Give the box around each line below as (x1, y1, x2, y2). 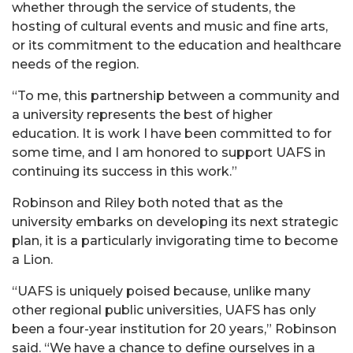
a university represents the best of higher (12, 106, 273, 122)
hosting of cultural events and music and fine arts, (12, 18, 328, 34)
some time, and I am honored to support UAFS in (12, 144, 325, 160)
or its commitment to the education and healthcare (12, 37, 341, 53)
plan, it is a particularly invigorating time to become (12, 232, 338, 248)
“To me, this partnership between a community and (12, 87, 340, 103)
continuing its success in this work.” (12, 163, 237, 179)
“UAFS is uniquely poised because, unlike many (12, 283, 310, 299)
